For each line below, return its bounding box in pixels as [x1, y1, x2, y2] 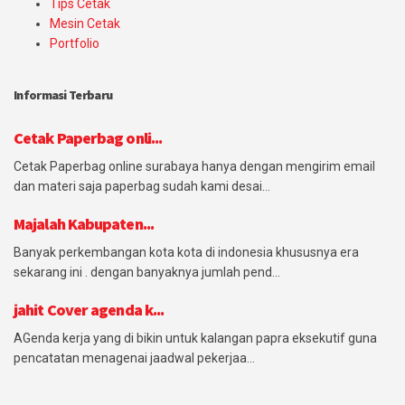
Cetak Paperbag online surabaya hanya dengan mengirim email [14, 159, 375, 174]
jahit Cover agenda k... [14, 299, 165, 321]
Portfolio [50, 36, 99, 52]
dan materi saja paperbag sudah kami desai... [14, 179, 270, 194]
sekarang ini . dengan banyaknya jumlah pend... [14, 265, 280, 280]
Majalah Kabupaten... [14, 213, 154, 235]
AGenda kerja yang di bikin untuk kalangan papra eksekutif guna [14, 331, 377, 346]
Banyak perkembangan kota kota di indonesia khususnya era [14, 245, 359, 260]
